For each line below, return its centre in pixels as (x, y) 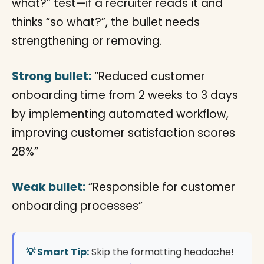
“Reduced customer (148, 76)
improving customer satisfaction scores (123, 133)
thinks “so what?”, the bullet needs (106, 22)
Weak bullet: (49, 187)
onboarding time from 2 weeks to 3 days (125, 95)
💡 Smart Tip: (57, 252)
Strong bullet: (52, 76)
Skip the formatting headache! (161, 252)
